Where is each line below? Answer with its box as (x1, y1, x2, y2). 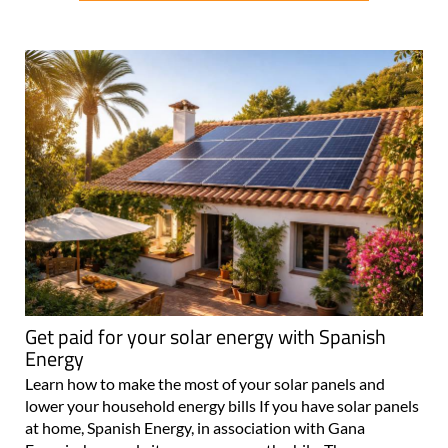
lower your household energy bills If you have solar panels (25, 395, 419, 415)
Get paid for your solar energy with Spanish (25, 320, 386, 352)
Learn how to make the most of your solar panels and (25, 373, 385, 393)
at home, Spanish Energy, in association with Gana (25, 417, 365, 437)
